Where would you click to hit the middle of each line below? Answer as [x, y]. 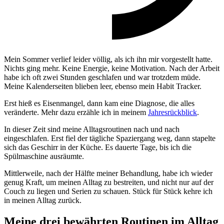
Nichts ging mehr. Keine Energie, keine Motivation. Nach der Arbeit [112, 68]
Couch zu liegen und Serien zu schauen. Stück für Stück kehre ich [108, 191]
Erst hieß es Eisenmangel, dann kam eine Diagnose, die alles [99, 103]
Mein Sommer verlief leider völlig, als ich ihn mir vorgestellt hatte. [108, 59]
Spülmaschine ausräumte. [44, 156]
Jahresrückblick [172, 112]
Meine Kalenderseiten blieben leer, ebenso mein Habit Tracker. [103, 86]
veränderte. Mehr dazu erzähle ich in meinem [76, 112]
